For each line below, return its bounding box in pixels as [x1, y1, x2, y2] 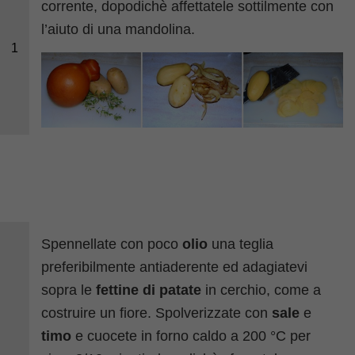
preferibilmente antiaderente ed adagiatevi [41, 259, 308, 276]
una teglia [208, 236, 274, 253]
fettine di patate [96, 282, 202, 299]
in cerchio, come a [201, 282, 322, 299]
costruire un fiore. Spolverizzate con [41, 305, 273, 322]
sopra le [41, 282, 97, 299]
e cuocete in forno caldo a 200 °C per [71, 328, 311, 345]
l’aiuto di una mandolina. [41, 21, 196, 37]
